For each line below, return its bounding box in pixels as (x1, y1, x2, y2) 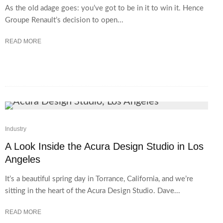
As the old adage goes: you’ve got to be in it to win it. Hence (5, 4, 204, 12)
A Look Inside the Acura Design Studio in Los (5, 141, 204, 152)
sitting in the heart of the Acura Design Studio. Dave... (5, 187, 180, 195)
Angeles (5, 154, 40, 165)
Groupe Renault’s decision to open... (5, 16, 123, 24)
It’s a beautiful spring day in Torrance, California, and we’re (5, 175, 193, 183)
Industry (5, 125, 26, 132)
